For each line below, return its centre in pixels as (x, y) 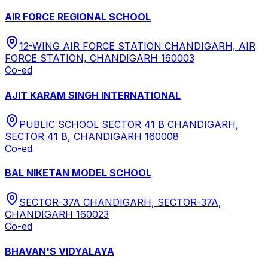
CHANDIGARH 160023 (57, 214)
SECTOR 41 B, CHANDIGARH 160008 (92, 136)
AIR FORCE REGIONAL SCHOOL (78, 17)
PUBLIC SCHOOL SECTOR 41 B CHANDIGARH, (129, 124)
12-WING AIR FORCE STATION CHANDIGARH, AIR (137, 46)
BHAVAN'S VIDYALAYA (60, 251)
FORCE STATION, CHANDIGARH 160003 (100, 58)
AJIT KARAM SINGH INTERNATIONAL (93, 95)
